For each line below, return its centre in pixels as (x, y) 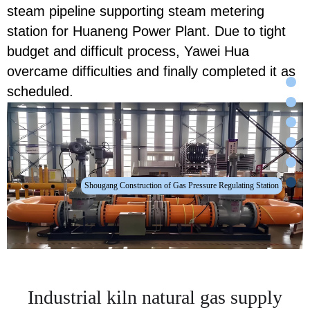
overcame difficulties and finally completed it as (151, 71)
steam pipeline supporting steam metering (136, 11)
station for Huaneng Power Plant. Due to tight (146, 31)
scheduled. (40, 91)
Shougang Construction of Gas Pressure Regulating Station (182, 185)
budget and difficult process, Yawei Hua (128, 51)
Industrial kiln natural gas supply (155, 297)
